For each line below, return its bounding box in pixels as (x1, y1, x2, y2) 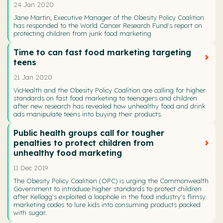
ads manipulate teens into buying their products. (13, 110, 162, 118)
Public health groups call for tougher (13, 127, 164, 138)
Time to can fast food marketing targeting (13, 47, 191, 57)
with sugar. (13, 209, 47, 217)
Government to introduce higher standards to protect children (13, 185, 202, 193)
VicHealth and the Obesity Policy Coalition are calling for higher (13, 86, 206, 94)
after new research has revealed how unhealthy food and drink (13, 102, 206, 110)
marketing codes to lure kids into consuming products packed (13, 201, 201, 209)
